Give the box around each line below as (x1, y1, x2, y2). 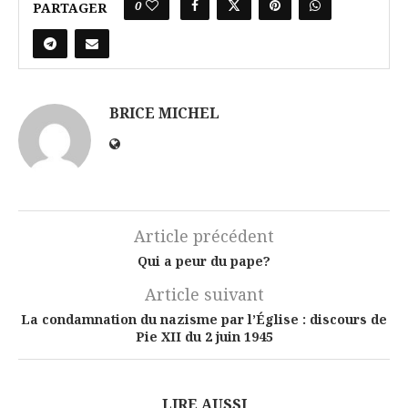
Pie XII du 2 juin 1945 (135, 328, 273, 346)
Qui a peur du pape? (138, 252, 270, 270)
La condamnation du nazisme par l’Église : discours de (21, 311, 387, 329)
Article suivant (144, 283, 264, 306)
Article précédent (134, 225, 274, 248)
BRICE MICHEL (109, 103, 219, 124)
